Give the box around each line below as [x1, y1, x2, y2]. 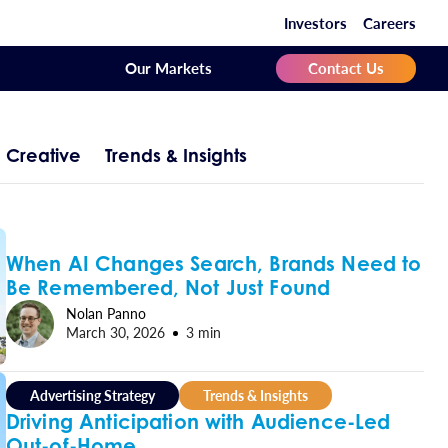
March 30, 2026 [65, 321, 165, 342]
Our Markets [125, 57, 212, 78]
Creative [5, 143, 81, 166]
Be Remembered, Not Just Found [5, 274, 331, 300]
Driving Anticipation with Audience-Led [5, 409, 391, 435]
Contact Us [308, 57, 384, 78]
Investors [284, 12, 347, 33]
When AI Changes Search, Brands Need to [5, 250, 422, 276]
